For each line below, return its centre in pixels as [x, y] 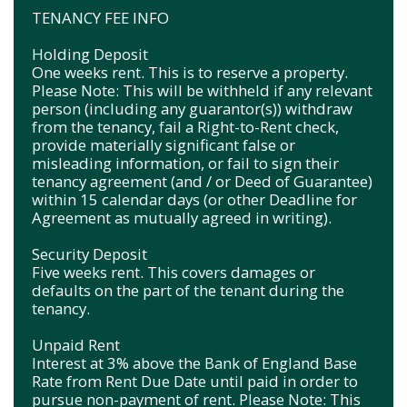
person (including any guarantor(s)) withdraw [192, 108]
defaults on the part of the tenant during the [188, 290]
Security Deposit [89, 253]
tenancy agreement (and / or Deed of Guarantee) [202, 181]
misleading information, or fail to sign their [185, 163]
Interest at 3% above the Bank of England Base [194, 362]
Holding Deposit [92, 54]
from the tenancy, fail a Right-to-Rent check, [185, 126]
